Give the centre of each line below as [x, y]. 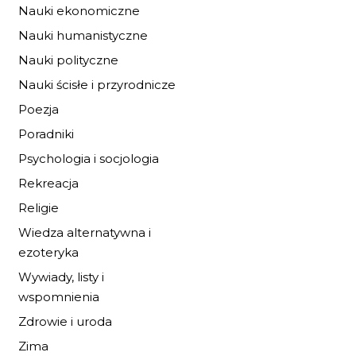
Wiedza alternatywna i [85, 232]
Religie [39, 208]
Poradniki [46, 134]
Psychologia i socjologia [89, 159]
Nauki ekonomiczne [79, 11]
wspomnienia [59, 297]
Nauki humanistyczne [83, 35]
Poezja [39, 109]
